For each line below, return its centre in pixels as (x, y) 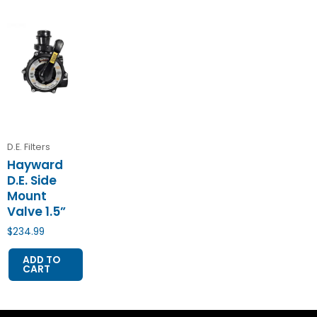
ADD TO (41, 260)
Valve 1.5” (36, 212)
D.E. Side (32, 181)
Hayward (35, 165)
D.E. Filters (29, 147)
